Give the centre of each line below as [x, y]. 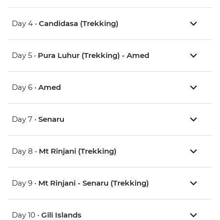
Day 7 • [25, 119]
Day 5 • [25, 55]
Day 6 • [25, 87]
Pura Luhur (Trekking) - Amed [94, 55]
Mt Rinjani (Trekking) [78, 151]
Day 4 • [25, 24]
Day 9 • [25, 183]
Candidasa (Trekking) [79, 24]
